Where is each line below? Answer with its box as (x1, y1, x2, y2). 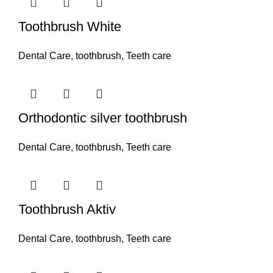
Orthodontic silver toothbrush (18, 110, 187, 126)
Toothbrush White (18, 18, 121, 34)
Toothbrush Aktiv (18, 201, 116, 217)
